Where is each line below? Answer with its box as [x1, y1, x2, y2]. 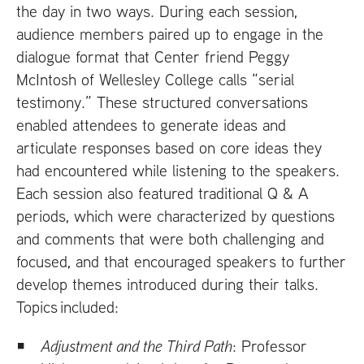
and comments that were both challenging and [16, 227, 324, 249]
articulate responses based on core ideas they [16, 136, 322, 158]
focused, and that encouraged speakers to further [16, 250, 346, 271]
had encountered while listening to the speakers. [16, 159, 340, 180]
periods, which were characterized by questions [16, 205, 335, 226]
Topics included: [16, 296, 119, 317]
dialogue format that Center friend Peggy [16, 45, 289, 67]
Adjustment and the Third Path [41, 335, 232, 356]
